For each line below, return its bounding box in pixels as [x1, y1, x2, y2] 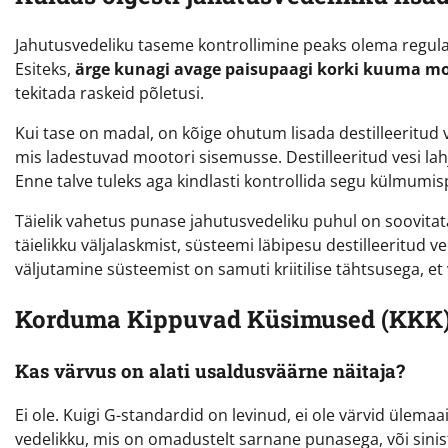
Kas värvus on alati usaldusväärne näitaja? [15, 357, 405, 383]
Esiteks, [15, 57, 75, 80]
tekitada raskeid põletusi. [15, 81, 204, 104]
